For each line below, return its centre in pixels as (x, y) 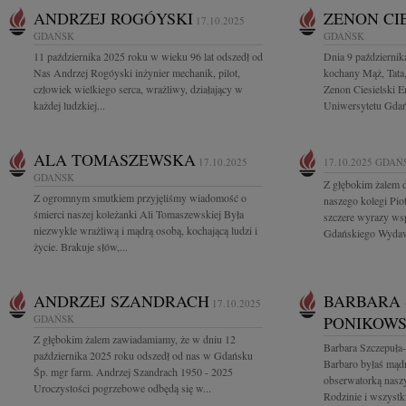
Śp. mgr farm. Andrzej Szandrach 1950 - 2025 (133, 372)
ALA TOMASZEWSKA (115, 159)
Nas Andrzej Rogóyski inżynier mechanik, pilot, (137, 72)
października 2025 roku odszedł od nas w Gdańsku (143, 355)
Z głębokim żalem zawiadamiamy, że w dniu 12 (135, 339)
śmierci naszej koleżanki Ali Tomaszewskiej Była (139, 214)
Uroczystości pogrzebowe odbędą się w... (122, 388)
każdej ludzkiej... (69, 105)
